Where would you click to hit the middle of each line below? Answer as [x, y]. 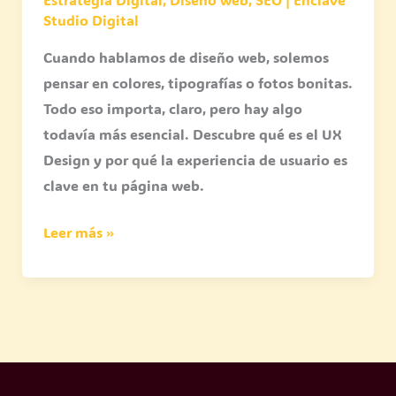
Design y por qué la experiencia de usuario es [195, 160]
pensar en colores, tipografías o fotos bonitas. [198, 83]
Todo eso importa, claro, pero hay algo [172, 109]
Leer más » [78, 232]
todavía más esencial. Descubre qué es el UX [192, 134]
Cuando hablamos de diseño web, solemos [186, 57]
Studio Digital [91, 20]
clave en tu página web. [123, 186]
